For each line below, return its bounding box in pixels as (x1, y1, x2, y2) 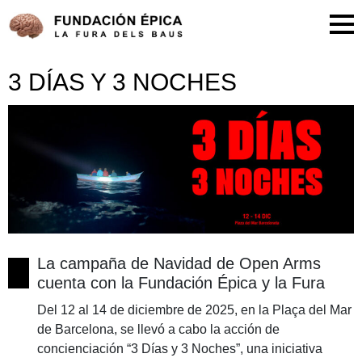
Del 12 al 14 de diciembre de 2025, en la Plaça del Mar (37, 303, 352, 318)
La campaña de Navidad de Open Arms (37, 255, 322, 273)
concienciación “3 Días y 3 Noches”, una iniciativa (37, 342, 323, 356)
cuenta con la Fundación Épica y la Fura (37, 274, 326, 293)
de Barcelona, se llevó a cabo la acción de (37, 322, 280, 337)
